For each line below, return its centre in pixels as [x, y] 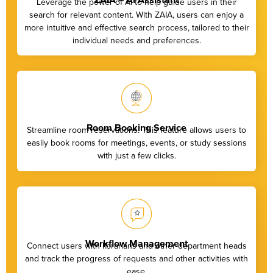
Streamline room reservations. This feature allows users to [136, 130]
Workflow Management [136, 243]
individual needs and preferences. [136, 40]
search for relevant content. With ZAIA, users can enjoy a [136, 14]
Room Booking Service [136, 128]
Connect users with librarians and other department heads [136, 245]
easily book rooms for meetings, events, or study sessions [136, 143]
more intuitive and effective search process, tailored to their [136, 27]
